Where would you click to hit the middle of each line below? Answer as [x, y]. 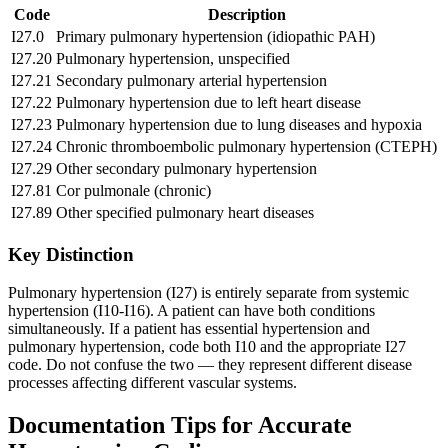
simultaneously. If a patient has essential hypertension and [189, 329]
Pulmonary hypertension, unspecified [173, 58]
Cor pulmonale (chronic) [133, 190]
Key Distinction [71, 254]
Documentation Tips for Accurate [180, 425]
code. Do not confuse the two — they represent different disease [210, 365]
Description [246, 14]
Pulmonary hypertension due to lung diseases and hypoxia [239, 124]
